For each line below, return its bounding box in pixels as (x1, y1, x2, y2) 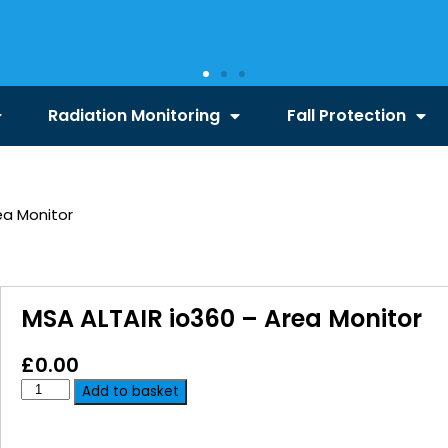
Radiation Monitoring (48, 104, 221, 127)
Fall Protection (287, 104, 407, 127)
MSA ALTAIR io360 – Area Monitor (21, 302, 423, 335)
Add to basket (81, 382, 179, 401)
